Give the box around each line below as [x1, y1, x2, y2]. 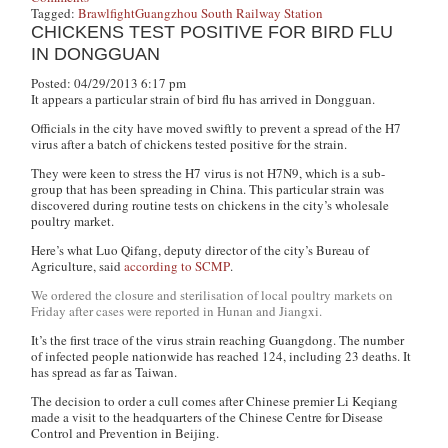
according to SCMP [124, 257, 231, 275]
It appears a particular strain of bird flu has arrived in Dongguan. [31, 90, 376, 108]
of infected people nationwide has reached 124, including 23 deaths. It [31, 347, 412, 365]
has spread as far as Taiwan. [31, 363, 178, 381]
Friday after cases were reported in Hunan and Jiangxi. [31, 302, 323, 320]
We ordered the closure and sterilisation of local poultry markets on [31, 286, 394, 304]
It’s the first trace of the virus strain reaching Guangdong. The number [31, 331, 405, 349]
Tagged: [31, 4, 79, 22]
